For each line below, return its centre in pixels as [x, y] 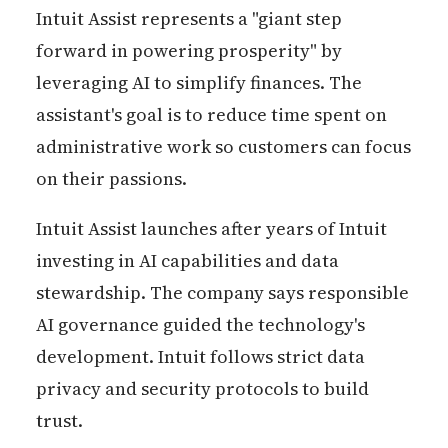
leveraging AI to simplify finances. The [198, 83]
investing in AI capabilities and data [187, 261]
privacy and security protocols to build [202, 389]
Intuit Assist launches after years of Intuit [211, 229]
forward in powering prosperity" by [188, 51]
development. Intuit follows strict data [200, 357]
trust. [59, 421]
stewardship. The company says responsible [222, 293]
